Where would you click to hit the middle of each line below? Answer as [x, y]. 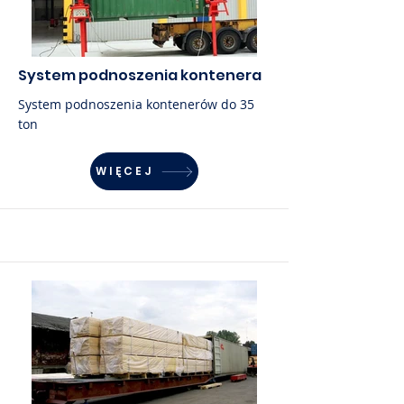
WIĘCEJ [124, 171]
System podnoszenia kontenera [140, 75]
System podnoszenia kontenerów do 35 [136, 104]
